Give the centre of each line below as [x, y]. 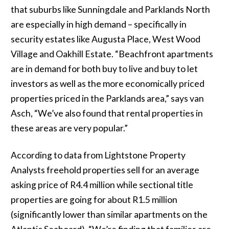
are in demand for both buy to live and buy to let [104, 69]
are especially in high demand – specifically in [98, 24]
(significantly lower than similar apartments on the [109, 214]
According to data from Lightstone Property [98, 155]
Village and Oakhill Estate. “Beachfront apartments [112, 54]
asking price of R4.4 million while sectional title [102, 185]
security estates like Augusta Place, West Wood [105, 39]
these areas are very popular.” [69, 128]
